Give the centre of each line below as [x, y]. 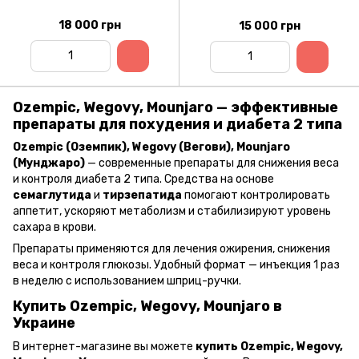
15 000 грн [269, 26]
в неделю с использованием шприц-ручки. [127, 281]
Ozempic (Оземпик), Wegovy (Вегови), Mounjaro [151, 147]
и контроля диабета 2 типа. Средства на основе [143, 179]
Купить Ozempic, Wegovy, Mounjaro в [147, 307]
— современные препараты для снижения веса [212, 163]
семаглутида [52, 196]
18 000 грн [89, 25]
